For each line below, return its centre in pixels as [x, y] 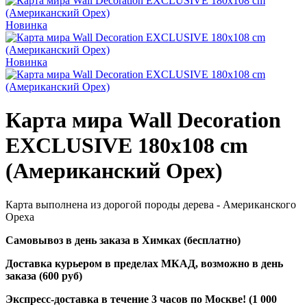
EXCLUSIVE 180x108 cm [127, 146]
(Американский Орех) [114, 171]
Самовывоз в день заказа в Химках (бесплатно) [123, 240]
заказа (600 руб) [44, 275]
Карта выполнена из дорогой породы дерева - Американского [151, 204]
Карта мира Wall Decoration [143, 120]
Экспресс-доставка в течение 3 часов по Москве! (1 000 [141, 299]
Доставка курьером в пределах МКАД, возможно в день [144, 263]
